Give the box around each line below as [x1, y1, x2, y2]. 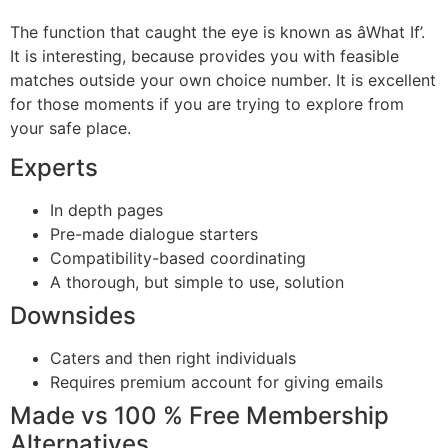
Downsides [10, 301, 136, 331]
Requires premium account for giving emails [50, 372, 383, 393]
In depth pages [50, 200, 163, 221]
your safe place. [10, 117, 131, 138]
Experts [10, 153, 98, 183]
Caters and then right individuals [50, 348, 296, 369]
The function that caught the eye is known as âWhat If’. [10, 21, 425, 42]
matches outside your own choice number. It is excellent [10, 69, 436, 90]
